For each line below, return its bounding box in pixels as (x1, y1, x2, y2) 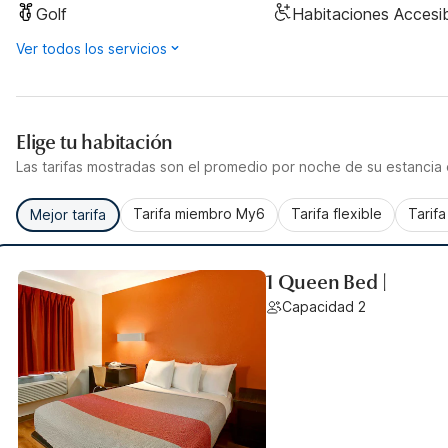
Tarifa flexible (291, 205, 382, 222)
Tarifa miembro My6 (133, 205, 265, 222)
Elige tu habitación (16, 130, 174, 155)
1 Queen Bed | (266, 270, 387, 295)
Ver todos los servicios (16, 40, 167, 57)
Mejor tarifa (30, 206, 106, 223)
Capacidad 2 (282, 298, 366, 315)
